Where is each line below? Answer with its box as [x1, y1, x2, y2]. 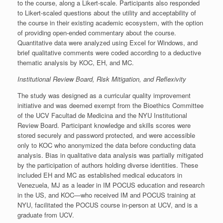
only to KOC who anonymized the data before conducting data [17, 140, 196, 150]
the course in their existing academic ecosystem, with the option [17, 17, 203, 27]
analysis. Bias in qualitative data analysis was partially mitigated [17, 150, 203, 160]
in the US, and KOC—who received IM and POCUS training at [17, 190, 196, 200]
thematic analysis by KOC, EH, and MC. [17, 57, 134, 67]
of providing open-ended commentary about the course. [17, 27, 176, 37]
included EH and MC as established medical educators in [17, 170, 182, 180]
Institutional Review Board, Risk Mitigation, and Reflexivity [17, 74, 186, 84]
